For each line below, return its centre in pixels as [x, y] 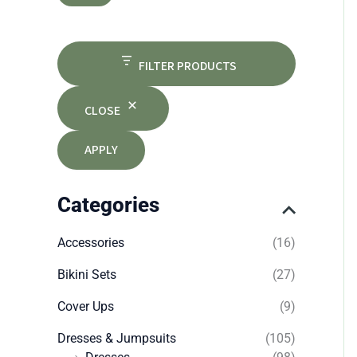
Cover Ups [86, 307]
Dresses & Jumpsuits [117, 339]
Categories [108, 205]
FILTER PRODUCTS [187, 67]
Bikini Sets [87, 275]
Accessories [91, 243]
